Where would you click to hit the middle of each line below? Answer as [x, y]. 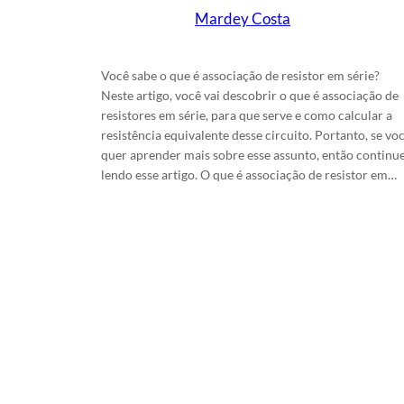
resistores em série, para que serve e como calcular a [247, 115]
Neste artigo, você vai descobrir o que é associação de [250, 95]
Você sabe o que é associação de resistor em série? [240, 75]
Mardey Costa [243, 19]
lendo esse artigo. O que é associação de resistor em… [249, 174]
